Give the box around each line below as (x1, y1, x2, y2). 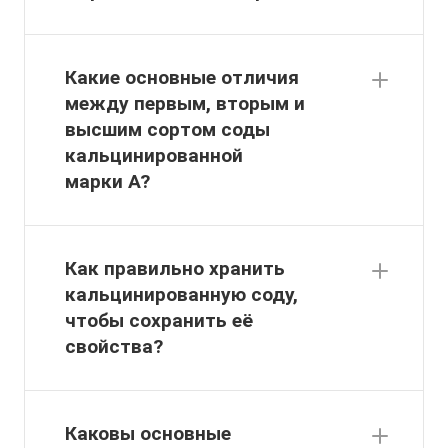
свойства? (65, 335, 163, 359)
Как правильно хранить (65, 257, 285, 281)
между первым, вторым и (65, 92, 305, 116)
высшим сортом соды (65, 118, 270, 142)
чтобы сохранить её (65, 309, 253, 333)
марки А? (65, 170, 150, 194)
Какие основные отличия (65, 66, 299, 90)
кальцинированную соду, (65, 283, 298, 307)
